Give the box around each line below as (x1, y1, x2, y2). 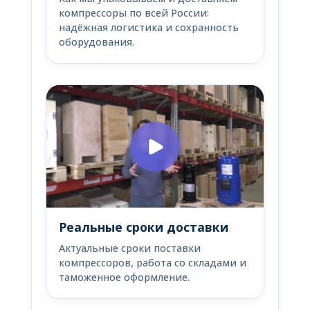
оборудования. (59, 35, 134, 49)
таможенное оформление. (59, 271, 190, 284)
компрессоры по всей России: (59, 6, 209, 20)
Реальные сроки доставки (59, 219, 228, 236)
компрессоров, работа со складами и (59, 256, 246, 270)
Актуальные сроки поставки (59, 241, 201, 255)
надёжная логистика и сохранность (59, 21, 239, 35)
